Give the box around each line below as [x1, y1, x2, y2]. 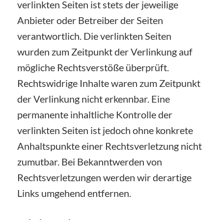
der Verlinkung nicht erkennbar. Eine [17, 92, 170, 105]
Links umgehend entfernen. [17, 187, 131, 199]
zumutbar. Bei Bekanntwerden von [17, 155, 162, 167]
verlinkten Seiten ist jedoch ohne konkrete [17, 124, 193, 136]
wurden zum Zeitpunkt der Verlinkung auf [17, 45, 192, 57]
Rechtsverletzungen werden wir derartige [17, 171, 192, 183]
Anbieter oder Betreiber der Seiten [17, 14, 163, 26]
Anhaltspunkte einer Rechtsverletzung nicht [17, 139, 202, 152]
